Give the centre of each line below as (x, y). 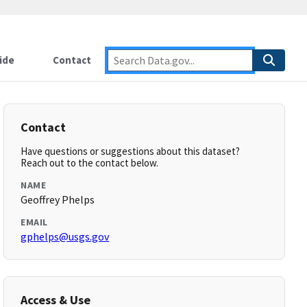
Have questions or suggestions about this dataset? (131, 151)
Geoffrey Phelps (58, 199)
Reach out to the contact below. (90, 163)
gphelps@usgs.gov (65, 236)
